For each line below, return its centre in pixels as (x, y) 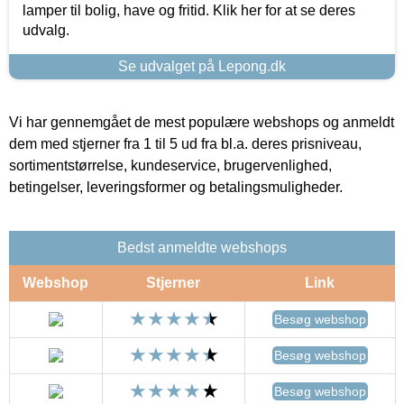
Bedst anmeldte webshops (202, 247)
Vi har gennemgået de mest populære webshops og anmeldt (202, 122)
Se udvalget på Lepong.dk (202, 66)
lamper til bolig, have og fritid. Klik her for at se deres (189, 10)
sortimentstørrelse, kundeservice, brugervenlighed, (170, 165)
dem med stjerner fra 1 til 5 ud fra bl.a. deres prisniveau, (185, 143)
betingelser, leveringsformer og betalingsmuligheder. (176, 187)
